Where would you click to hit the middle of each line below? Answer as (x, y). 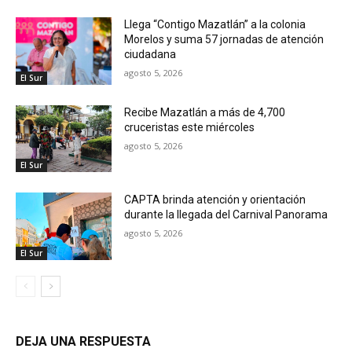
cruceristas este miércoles (190, 127)
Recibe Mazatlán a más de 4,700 (205, 112)
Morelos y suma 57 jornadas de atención (224, 39)
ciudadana (150, 54)
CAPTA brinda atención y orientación (215, 200)
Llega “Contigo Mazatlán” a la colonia (215, 24)
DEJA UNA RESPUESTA (83, 341)
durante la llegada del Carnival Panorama (226, 215)
